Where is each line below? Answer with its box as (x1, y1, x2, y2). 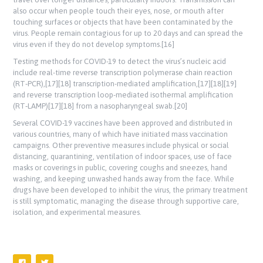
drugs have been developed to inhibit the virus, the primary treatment (13, 186, 248, 195)
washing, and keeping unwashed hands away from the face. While (13, 174, 235, 184)
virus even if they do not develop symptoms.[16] (13, 40, 175, 49)
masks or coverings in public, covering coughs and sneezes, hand (13, 163, 228, 173)
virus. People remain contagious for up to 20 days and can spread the (13, 29, 244, 38)
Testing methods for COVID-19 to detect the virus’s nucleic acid (13, 57, 227, 66)
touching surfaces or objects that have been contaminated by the (13, 18, 234, 27)
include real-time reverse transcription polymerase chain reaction (13, 68, 233, 77)
